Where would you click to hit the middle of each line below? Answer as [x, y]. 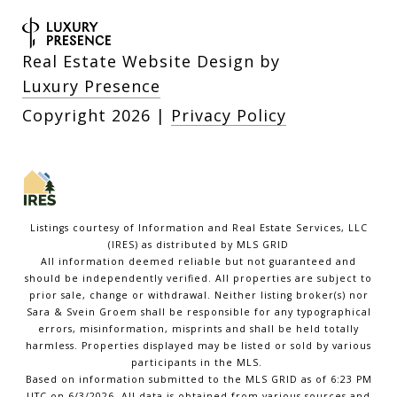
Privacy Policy [229, 116]
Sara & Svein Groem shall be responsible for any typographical [198, 312]
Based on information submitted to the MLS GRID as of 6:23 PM [198, 380]
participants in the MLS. [198, 363]
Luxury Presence [91, 86]
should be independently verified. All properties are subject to [198, 279]
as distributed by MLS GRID [214, 245]
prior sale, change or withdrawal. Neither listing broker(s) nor [198, 296]
